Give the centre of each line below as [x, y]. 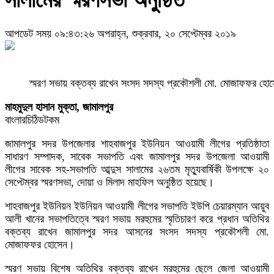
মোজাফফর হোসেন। [40, 245]
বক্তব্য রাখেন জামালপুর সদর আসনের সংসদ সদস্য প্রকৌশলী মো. [137, 232]
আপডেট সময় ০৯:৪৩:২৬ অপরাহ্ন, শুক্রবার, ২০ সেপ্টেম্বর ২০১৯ [120, 34]
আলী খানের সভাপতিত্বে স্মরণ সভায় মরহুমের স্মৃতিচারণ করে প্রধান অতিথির [137, 219]
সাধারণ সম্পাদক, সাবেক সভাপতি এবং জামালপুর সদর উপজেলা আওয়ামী [137, 157]
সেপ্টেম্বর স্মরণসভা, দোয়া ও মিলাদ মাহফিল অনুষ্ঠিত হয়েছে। [109, 183]
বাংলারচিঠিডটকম [32, 120]
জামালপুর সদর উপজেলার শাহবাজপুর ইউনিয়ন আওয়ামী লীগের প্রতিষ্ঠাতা [137, 144]
